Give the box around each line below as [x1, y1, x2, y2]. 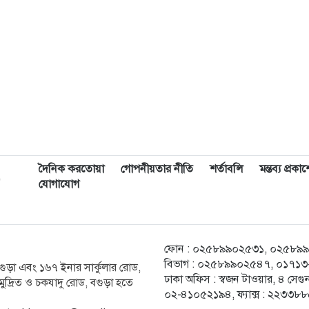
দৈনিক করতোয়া [39, 161, 104, 176]
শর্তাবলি [210, 161, 243, 176]
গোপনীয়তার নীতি [121, 161, 193, 176]
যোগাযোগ [39, 176, 79, 191]
